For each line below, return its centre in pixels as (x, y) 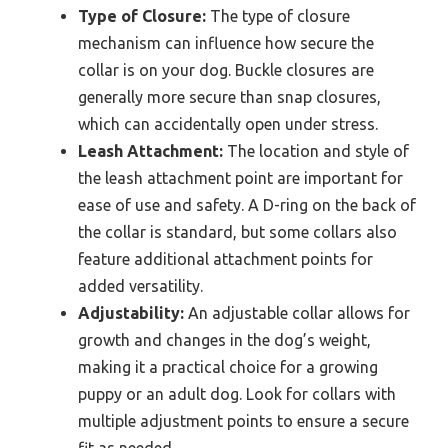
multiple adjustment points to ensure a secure (243, 420)
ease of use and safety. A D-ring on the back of (247, 204)
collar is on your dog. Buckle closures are (226, 69)
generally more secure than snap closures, (229, 96)
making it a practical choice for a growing (228, 366)
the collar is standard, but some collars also (237, 231)
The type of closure (278, 15)
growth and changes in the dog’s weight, (224, 339)
